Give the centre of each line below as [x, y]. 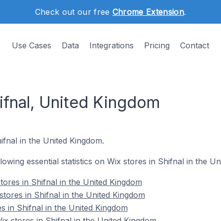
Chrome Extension [148, 12]
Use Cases [32, 45]
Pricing [157, 45]
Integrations [111, 45]
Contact [195, 45]
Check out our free [74, 12]
